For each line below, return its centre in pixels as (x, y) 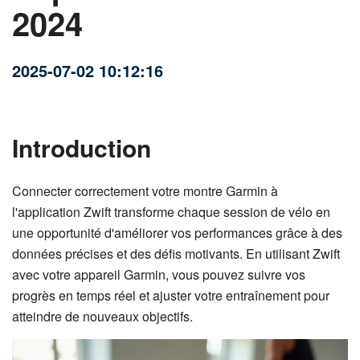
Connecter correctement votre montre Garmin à (145, 191)
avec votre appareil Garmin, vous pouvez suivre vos (159, 274)
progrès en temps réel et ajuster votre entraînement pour (171, 295)
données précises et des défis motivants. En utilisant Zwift (176, 254)
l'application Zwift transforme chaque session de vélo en (171, 212)
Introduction (82, 147)
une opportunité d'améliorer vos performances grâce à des (177, 233)
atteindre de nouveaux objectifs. (102, 316)
